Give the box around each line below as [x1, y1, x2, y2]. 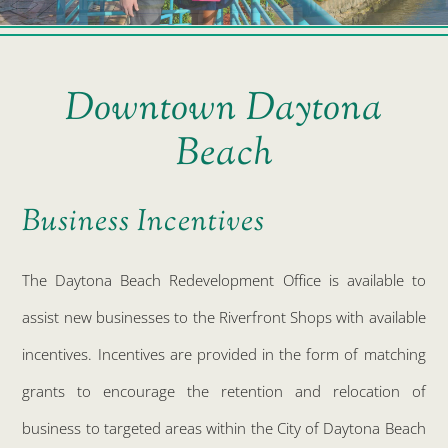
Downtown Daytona [65, 81, 383, 137]
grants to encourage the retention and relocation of [22, 381, 426, 402]
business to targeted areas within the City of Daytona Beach [22, 418, 426, 439]
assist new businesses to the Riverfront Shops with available [22, 307, 426, 328]
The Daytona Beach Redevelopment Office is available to [22, 270, 426, 291]
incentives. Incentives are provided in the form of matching [22, 344, 426, 365]
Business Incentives [22, 201, 266, 244]
